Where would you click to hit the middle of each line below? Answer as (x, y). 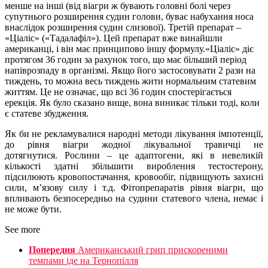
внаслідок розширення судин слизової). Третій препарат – (123, 28)
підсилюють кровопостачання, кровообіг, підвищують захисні (134, 177)
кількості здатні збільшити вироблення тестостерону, (134, 166)
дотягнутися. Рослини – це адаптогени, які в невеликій (134, 156)
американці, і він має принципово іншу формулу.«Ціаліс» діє (129, 49)
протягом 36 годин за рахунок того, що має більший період (126, 60)
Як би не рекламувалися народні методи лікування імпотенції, (134, 134)
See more (22, 230)
